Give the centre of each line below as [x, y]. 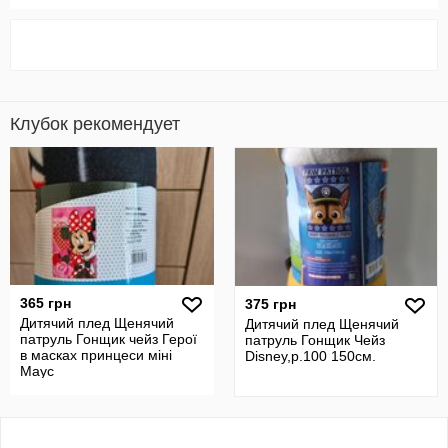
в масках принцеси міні [96, 355]
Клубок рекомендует [95, 124]
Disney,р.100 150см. [310, 356]
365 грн [45, 303]
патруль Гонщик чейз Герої [108, 339]
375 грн [270, 304]
